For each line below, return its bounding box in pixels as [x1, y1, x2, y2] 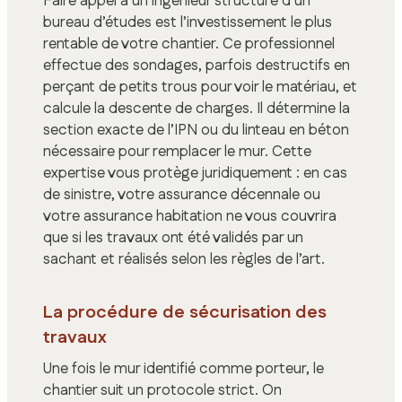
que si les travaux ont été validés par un [43, 226, 303, 249]
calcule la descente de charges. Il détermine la [43, 97, 350, 119]
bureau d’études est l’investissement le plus [43, 11, 332, 33]
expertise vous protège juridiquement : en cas [43, 162, 347, 184]
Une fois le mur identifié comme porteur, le [43, 358, 324, 380]
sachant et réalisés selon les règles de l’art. [43, 248, 325, 270]
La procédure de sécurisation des [43, 300, 327, 326]
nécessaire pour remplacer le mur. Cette [43, 140, 311, 162]
